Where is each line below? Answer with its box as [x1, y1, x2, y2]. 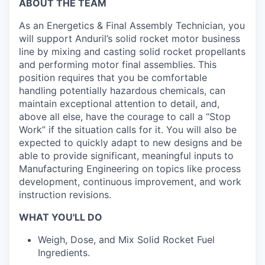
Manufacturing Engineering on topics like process [19, 163, 241, 174]
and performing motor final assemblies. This [19, 59, 216, 70]
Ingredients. [38, 247, 90, 258]
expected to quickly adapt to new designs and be [19, 137, 242, 148]
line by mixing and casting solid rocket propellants [19, 46, 245, 57]
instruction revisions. [19, 189, 111, 201]
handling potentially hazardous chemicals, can [19, 85, 225, 96]
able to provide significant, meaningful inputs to [19, 150, 234, 161]
